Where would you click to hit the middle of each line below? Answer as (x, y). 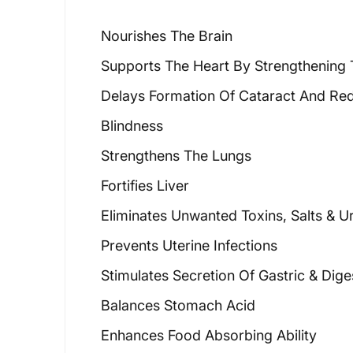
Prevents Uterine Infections (189, 245)
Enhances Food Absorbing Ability (209, 335)
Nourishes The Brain (167, 36)
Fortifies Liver (145, 186)
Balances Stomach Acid (178, 305)
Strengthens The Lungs (176, 156)
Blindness (132, 126)
